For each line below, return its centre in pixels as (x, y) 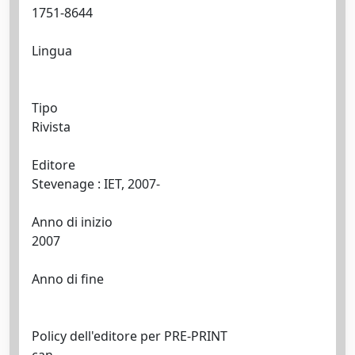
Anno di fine (68, 279)
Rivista (51, 127)
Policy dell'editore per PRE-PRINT (130, 336)
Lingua (52, 51)
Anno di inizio (72, 222)
